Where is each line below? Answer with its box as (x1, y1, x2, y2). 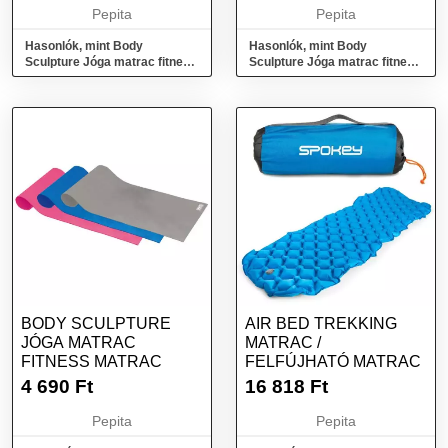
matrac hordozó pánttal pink (249, 71, 408, 85)
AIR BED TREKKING (245, 315, 397, 332)
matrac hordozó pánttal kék (25, 71, 181, 85)
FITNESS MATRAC (21, 353, 162, 370)
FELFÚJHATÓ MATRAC (245, 353, 421, 370)
